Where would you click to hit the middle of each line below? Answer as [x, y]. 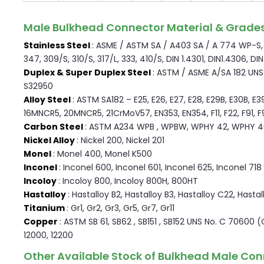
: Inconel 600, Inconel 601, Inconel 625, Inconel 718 [160, 168]
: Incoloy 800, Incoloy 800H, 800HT [128, 181]
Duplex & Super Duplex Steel [88, 73]
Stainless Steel [58, 46]
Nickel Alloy [50, 141]
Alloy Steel [48, 100]
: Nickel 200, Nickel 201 [121, 141]
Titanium [45, 208]
